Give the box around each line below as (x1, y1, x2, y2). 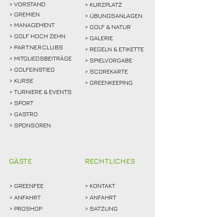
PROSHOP (14, 204, 42, 213)
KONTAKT (90, 182, 115, 190)
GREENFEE (14, 182, 44, 190)
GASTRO (14, 110, 38, 118)
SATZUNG (90, 204, 118, 213)
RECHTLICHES (85, 157, 135, 166)
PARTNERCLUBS (14, 43, 63, 51)
